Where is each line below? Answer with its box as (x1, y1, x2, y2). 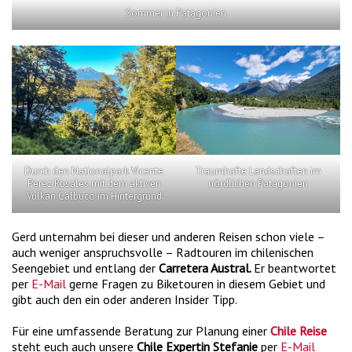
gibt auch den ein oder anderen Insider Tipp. (12, 291, 237, 307)
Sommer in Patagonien (126, 5, 226, 20)
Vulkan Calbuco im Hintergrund (26, 189, 162, 203)
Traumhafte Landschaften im (195, 163, 321, 178)
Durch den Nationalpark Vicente (24, 163, 163, 178)
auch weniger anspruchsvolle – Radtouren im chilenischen (12, 244, 313, 260)
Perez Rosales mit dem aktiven (27, 176, 161, 190)
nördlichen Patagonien (208, 176, 308, 190)
